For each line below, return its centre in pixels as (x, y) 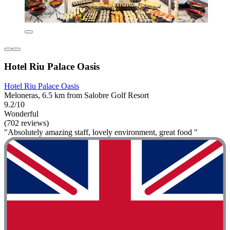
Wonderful (21, 114)
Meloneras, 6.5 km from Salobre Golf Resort (76, 95)
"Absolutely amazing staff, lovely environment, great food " (101, 132)
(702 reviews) (26, 123)
